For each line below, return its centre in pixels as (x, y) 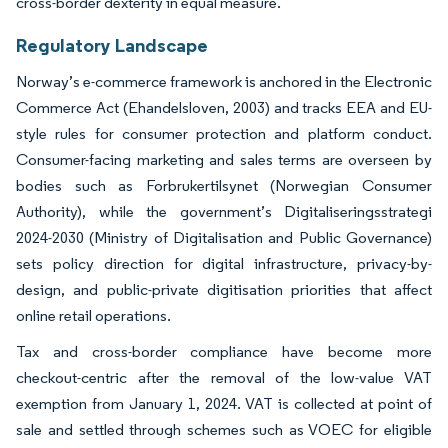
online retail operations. (93, 315)
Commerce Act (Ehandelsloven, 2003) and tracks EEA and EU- (224, 107)
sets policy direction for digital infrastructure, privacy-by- (224, 263)
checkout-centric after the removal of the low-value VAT (224, 377)
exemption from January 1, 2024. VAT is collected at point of (224, 403)
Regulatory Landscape (112, 44)
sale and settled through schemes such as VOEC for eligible (224, 429)
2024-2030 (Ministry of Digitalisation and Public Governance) (224, 237)
